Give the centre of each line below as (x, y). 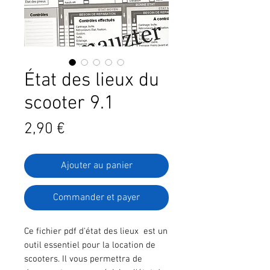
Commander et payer (96, 197)
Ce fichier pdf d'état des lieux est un (96, 231)
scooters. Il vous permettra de (83, 259)
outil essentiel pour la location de (90, 245)
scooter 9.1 (69, 103)
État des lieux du (92, 80)
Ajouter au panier (96, 165)
